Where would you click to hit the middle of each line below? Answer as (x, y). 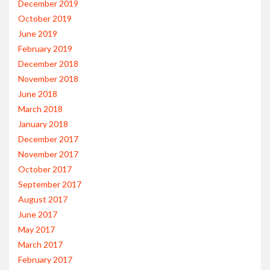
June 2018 (38, 94)
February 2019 (45, 49)
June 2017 (38, 215)
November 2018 (48, 79)
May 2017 (36, 230)
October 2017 (45, 169)
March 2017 (40, 245)
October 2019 (45, 19)
